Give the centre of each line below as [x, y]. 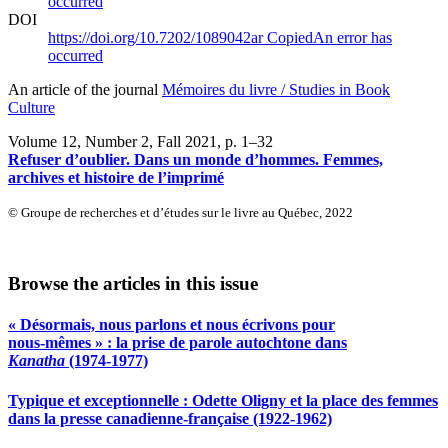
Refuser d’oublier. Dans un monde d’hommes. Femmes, [195, 159]
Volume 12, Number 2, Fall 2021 [112, 141]
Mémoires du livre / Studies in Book [276, 89]
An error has [352, 37]
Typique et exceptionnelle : [100, 400]
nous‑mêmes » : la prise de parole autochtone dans [177, 343]
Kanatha [36, 361]
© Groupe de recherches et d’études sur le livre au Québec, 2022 [180, 212]
